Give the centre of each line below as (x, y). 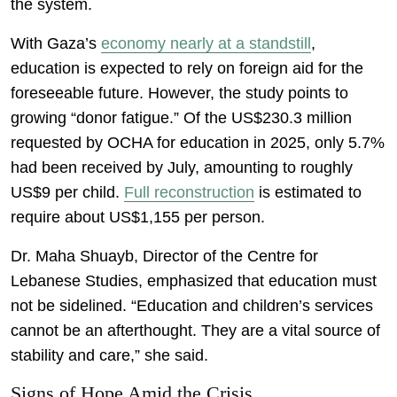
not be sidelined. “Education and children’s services (192, 305)
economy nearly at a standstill (206, 43)
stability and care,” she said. (109, 355)
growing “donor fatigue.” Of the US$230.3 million (181, 117)
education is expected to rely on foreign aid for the (187, 68)
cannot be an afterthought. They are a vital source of (195, 330)
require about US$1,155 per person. (138, 217)
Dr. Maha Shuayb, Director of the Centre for (164, 256)
